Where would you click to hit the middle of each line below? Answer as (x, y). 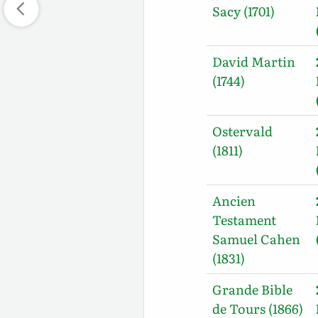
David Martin (254, 61)
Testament (245, 219)
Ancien (234, 200)
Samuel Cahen (257, 238)
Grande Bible (253, 289)
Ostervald (243, 131)
